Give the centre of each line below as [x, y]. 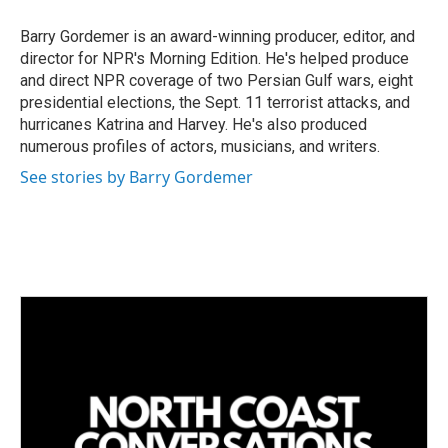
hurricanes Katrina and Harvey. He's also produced [193, 124]
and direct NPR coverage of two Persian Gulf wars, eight [216, 80]
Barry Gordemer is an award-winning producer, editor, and [217, 36]
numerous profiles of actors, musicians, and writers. [200, 146]
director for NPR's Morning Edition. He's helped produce [214, 58]
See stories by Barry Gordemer [136, 177]
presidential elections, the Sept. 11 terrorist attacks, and [215, 102]
